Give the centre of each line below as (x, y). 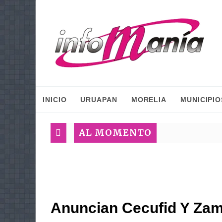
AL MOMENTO (115, 133)
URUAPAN (99, 100)
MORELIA (149, 100)
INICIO (55, 100)
